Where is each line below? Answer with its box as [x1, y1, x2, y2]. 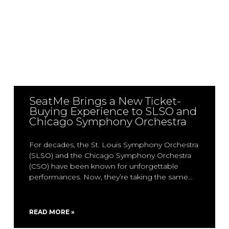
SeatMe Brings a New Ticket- [29, 95, 181, 107]
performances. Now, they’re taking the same [29, 172, 188, 181]
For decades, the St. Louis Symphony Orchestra [29, 140, 198, 149]
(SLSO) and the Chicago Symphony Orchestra [29, 151, 191, 160]
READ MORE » [29, 208, 75, 216]
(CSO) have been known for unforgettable [29, 162, 178, 171]
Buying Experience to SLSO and [29, 105, 197, 118]
